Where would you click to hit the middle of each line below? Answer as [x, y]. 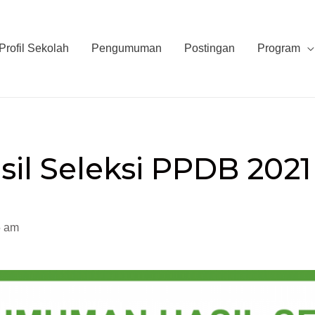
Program [279, 48]
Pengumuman [127, 48]
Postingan [210, 48]
